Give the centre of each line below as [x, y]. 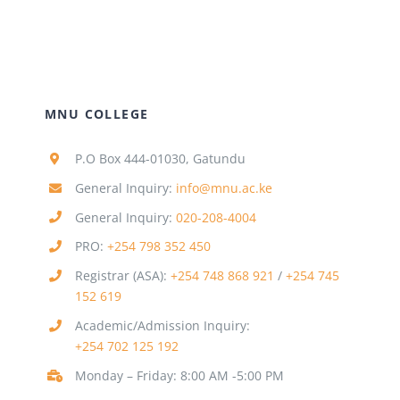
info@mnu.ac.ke [224, 187]
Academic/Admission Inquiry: [162, 325]
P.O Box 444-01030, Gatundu [160, 158]
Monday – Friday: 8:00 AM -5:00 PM [179, 375]
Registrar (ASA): [122, 276]
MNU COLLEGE [96, 113]
